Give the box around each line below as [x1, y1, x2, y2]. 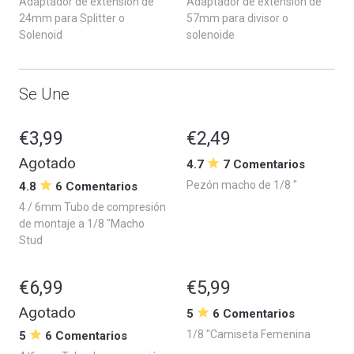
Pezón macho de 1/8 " [186, 178, 297, 191]
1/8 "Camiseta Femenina [186, 327, 311, 341]
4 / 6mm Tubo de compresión [19, 200, 166, 213]
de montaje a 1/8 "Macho [19, 217, 145, 230]
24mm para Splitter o [19, 11, 125, 24]
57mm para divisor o [186, 11, 288, 24]
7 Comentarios [223, 156, 305, 171]
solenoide [186, 28, 235, 41]
